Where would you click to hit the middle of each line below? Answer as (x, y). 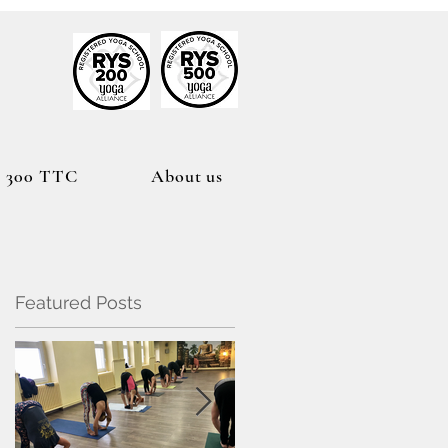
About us (187, 176)
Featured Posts (78, 302)
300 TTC (42, 176)
